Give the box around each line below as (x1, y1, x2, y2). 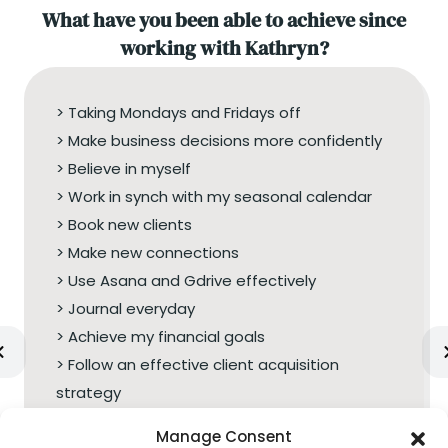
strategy (56, 382, 121, 404)
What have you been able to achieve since (42, 6, 406, 35)
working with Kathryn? (119, 34, 329, 63)
